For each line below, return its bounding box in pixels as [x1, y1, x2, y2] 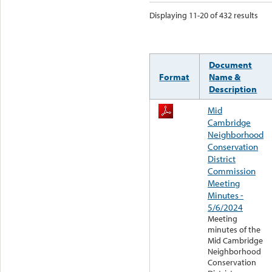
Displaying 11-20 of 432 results [149, 10, 258, 21]
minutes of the [208, 224, 260, 236]
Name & [209, 70, 241, 83]
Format [159, 70, 190, 83]
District [208, 152, 236, 165]
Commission [208, 165, 256, 177]
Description [209, 83, 257, 95]
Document [209, 58, 253, 71]
